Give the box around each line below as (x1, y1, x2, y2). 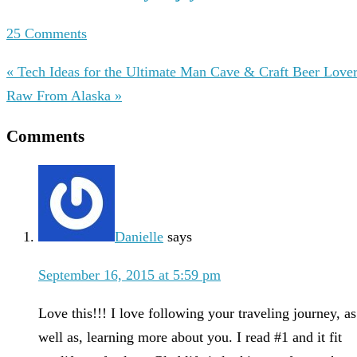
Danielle (115, 229, 163, 245)
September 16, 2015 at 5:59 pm (38, 267, 221, 284)
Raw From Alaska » (6, 88, 122, 104)
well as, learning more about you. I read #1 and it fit (38, 329, 342, 346)
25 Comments (6, 25, 87, 42)
